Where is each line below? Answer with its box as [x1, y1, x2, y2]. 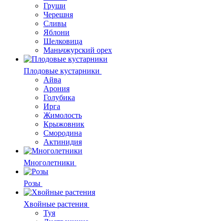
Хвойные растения [24, 199, 87, 208]
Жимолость [43, 110, 82, 119]
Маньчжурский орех [43, 45, 112, 54]
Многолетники [24, 158, 74, 167]
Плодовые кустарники [24, 66, 100, 75]
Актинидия [43, 137, 82, 146]
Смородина [43, 128, 82, 137]
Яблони [43, 28, 70, 37]
